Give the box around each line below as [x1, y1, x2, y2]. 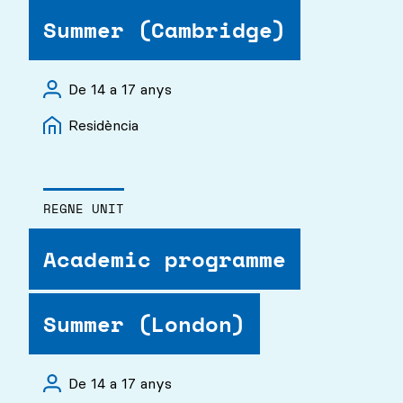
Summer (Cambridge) [43, 13, 286, 46]
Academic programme [43, 243, 286, 275]
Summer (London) [43, 308, 246, 340]
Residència [68, 115, 139, 134]
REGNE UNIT [43, 199, 124, 218]
